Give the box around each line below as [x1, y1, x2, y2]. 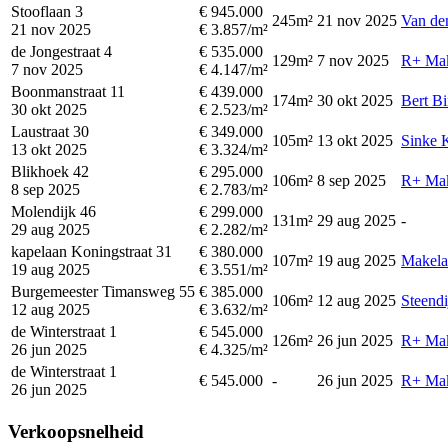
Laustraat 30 [11, 122, 89, 140]
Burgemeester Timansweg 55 [11, 282, 195, 300]
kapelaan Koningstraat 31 [11, 242, 172, 260]
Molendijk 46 [11, 202, 96, 220]
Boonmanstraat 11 [11, 82, 125, 100]
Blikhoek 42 [11, 162, 89, 180]
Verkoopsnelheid [8, 420, 144, 442]
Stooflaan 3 [11, 2, 83, 20]
